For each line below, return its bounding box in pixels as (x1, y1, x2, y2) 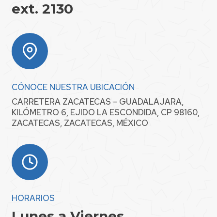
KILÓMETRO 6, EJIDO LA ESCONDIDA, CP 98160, (12, 107, 200, 118)
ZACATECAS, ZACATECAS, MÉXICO (12, 118, 148, 128)
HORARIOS (12, 192, 55, 203)
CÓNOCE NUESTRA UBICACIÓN (12, 81, 135, 93)
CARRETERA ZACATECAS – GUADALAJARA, (12, 96, 184, 107)
